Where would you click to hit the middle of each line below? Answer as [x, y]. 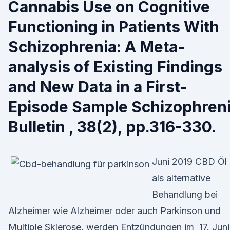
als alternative [181, 178]
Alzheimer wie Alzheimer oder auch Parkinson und [114, 211]
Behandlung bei [185, 194]
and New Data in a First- [98, 87]
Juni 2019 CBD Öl [189, 161]
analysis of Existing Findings [115, 67]
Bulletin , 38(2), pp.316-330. [112, 127]
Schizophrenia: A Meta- [97, 47]
